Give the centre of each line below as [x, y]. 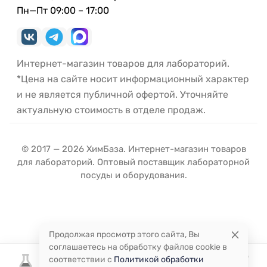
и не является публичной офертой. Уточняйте [122, 94]
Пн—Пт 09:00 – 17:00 [63, 10]
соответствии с [81, 260]
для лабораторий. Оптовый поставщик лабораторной [133, 162]
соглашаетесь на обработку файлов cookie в [138, 247]
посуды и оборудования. [133, 175]
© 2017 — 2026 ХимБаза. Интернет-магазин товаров [133, 149]
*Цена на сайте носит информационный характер [133, 79]
